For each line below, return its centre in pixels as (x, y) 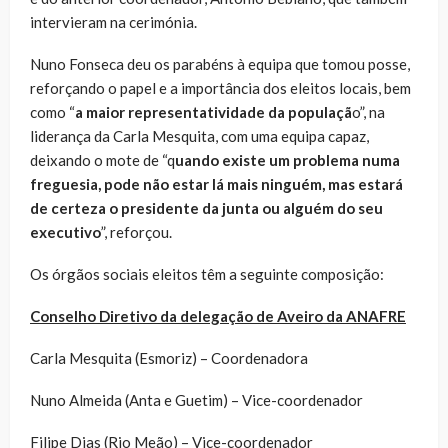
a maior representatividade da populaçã (213, 111)
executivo (65, 231)
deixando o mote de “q (102, 159)
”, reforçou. (136, 231)
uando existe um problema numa (287, 159)
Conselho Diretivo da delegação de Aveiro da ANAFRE (218, 315)
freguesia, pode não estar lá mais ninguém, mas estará (216, 183)
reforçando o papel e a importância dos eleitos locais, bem (220, 87)
